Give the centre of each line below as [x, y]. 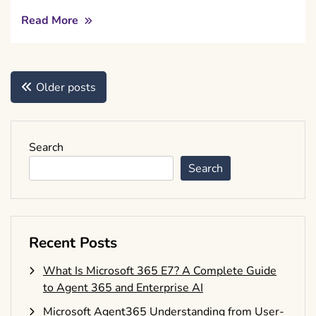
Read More [51, 21]
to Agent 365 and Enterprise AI [123, 288]
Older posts [66, 88]
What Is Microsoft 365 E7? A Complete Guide [160, 271]
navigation [51, 101]
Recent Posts [73, 243]
